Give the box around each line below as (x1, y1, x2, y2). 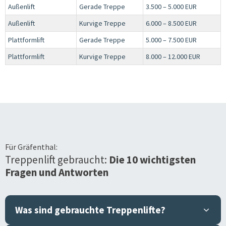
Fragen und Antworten (5, 165, 108, 179)
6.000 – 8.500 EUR (146, 18, 197, 28)
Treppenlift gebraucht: (5, 152, 107, 166)
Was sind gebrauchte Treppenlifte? (15, 203, 165, 216)
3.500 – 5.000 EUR (146, 2, 197, 11)
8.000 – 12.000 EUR (146, 51, 200, 61)
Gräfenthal (18, 141, 56, 152)
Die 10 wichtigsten (107, 152, 196, 166)
